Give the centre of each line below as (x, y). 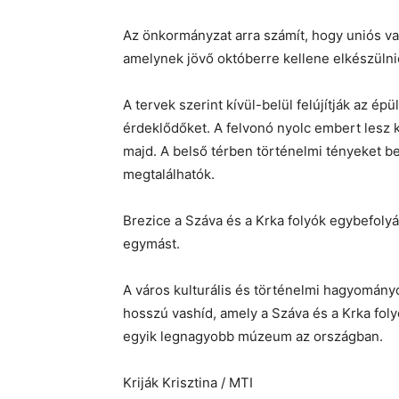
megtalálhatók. (169, 175)
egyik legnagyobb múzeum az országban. (253, 337)
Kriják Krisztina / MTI (188, 383)
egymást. (151, 244)
